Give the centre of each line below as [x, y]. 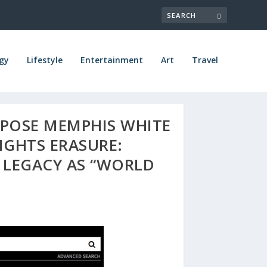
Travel [205, 60]
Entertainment [111, 60]
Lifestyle [44, 60]
